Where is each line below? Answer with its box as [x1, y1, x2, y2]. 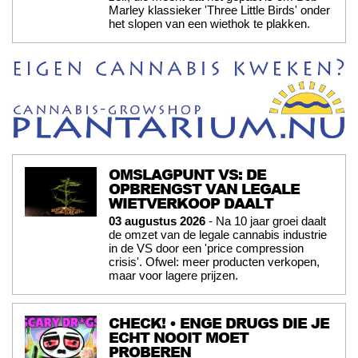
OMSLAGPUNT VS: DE [109, 164, 266, 185]
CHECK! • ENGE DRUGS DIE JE [109, 312, 329, 333]
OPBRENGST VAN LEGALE [109, 178, 300, 199]
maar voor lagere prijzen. [109, 268, 238, 282]
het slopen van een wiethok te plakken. [109, 17, 310, 31]
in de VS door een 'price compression [109, 241, 304, 255]
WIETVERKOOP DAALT [109, 193, 273, 213]
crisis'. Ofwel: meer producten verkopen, [109, 255, 320, 268]
